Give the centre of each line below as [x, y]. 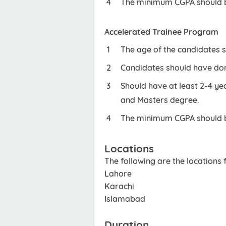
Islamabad [125, 199]
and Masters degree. [160, 100]
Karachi [119, 186]
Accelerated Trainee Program [161, 32]
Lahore [118, 174]
